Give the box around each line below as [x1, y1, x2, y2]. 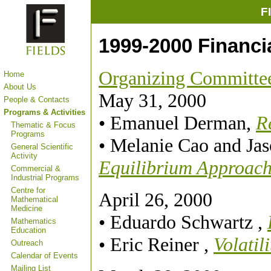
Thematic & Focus [11, 120, 76, 129]
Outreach [11, 238, 43, 247]
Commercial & [11, 164, 60, 173]
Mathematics [11, 217, 56, 226]
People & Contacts [4, 95, 70, 104]
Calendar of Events [11, 251, 78, 260]
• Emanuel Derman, [99, 112, 251, 134]
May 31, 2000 [99, 90, 206, 111]
